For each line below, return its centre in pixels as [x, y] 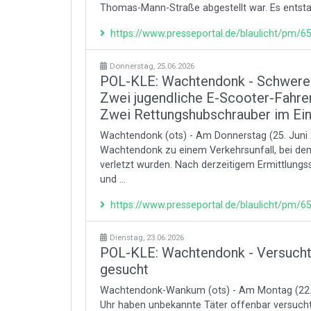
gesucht [124, 269]
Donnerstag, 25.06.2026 [152, 66]
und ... [113, 179]
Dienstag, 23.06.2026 [147, 237]
